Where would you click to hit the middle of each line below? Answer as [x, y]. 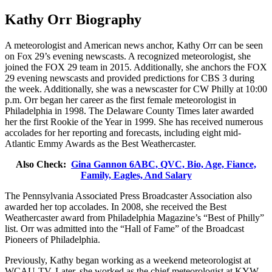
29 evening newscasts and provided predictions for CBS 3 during [130, 78]
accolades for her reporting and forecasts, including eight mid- [123, 132]
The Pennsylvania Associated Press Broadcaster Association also [128, 195]
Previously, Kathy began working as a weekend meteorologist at [128, 260]
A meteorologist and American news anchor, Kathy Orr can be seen [134, 45]
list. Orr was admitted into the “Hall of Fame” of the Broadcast [124, 228]
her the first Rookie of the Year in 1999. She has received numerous [134, 121]
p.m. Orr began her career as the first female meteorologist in [121, 100]
